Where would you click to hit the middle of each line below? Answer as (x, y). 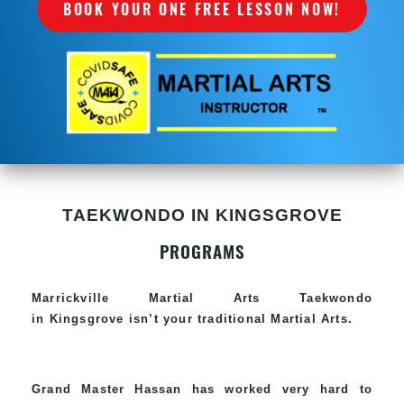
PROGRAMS (202, 251)
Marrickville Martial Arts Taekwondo (202, 298)
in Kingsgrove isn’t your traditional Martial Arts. (193, 318)
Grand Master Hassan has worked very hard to (202, 389)
